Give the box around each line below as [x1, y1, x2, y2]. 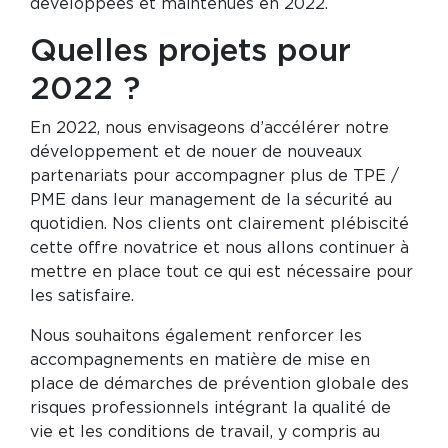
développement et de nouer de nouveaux [30, 144, 362, 160]
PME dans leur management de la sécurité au [30, 192, 392, 208]
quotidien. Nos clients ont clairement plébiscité [30, 216, 409, 232]
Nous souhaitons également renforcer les [30, 328, 362, 344]
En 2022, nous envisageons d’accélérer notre [30, 120, 389, 136]
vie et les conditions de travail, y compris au [30, 424, 380, 440]
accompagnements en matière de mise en [30, 352, 370, 368]
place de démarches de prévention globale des [30, 376, 409, 392]
